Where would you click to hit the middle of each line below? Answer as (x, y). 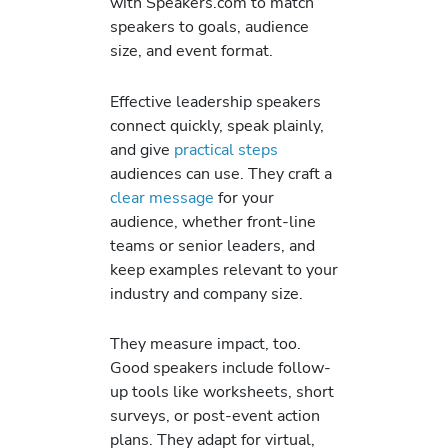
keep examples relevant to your (224, 269)
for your (244, 197)
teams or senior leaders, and (212, 245)
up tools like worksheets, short (222, 391)
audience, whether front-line (213, 221)
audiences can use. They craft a (221, 173)
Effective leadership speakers (215, 101)
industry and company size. (206, 293)
